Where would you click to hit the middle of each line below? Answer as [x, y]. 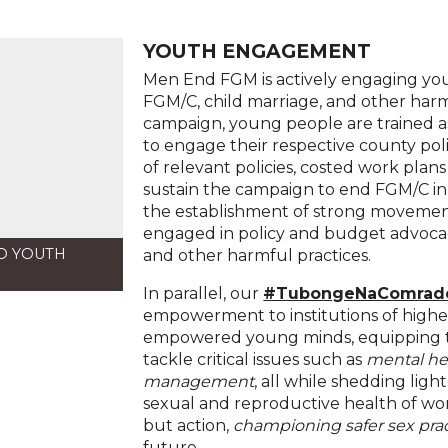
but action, [188, 425]
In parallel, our [203, 293]
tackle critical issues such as [255, 359]
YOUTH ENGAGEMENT [257, 51]
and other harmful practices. [257, 255]
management [199, 381]
